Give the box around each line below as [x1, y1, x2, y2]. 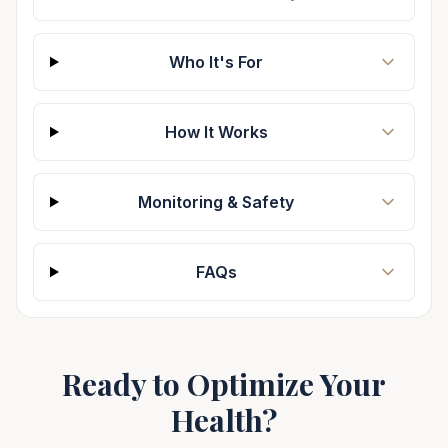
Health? [171, 400, 277, 440]
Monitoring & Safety [138, 192, 295, 212]
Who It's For [169, 52, 264, 72]
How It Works [164, 122, 268, 142]
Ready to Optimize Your [62, 364, 386, 404]
